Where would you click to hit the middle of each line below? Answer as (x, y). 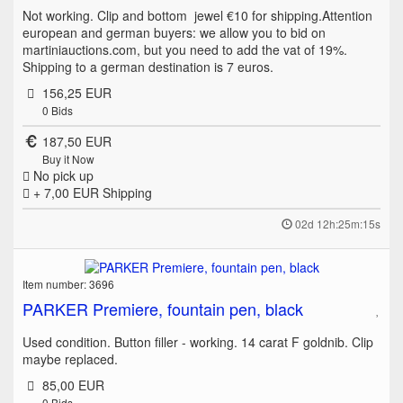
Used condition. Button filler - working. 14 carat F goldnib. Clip (198, 342)
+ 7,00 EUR (66, 192)
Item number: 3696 (68, 284)
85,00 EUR (73, 385)
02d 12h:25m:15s (338, 223)
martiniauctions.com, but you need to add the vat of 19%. (185, 49)
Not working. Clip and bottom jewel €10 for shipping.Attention (197, 15)
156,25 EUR (76, 92)
